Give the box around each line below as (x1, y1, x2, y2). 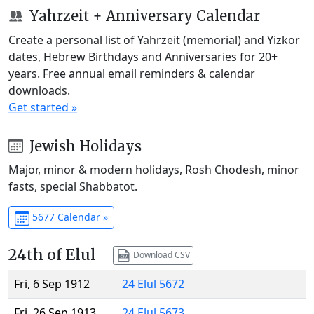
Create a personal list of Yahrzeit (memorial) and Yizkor (8, 32, 300, 48)
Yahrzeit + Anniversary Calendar (25, 6, 260, 25)
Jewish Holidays (25, 137, 142, 155)
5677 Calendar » (29, 210, 108, 224)
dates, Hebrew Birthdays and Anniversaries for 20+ (8, 48, 278, 64)
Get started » (8, 99, 77, 115)
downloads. (8, 82, 70, 98)
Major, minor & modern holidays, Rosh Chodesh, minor (8, 162, 299, 178)
